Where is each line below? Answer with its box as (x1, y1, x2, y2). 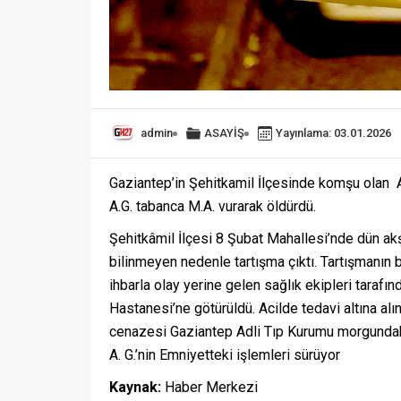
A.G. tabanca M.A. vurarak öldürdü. (109, 198, 316, 216)
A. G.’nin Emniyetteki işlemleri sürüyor (109, 346, 340, 364)
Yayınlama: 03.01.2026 (276, 126, 391, 141)
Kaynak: (109, 379, 161, 397)
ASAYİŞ (204, 126, 244, 141)
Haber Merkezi (161, 379, 258, 397)
